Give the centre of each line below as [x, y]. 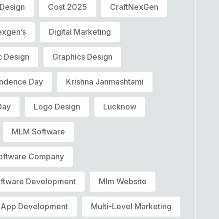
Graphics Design [83, 56]
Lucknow [120, 106]
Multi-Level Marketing [131, 206]
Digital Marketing [80, 32]
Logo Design [57, 106]
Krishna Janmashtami [105, 81]
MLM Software [39, 131]
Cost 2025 [68, 7]
